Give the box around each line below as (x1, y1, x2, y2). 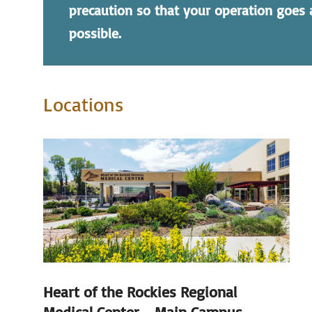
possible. (68, 24, 121, 42)
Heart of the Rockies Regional (42, 281, 237, 302)
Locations (42, 91, 123, 116)
